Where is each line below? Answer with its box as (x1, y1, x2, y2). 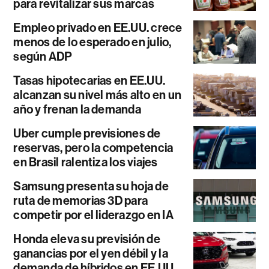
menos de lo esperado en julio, (13, 35, 172, 50)
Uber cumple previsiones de (13, 126, 161, 141)
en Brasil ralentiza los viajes (13, 155, 158, 170)
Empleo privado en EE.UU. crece (13, 20, 183, 35)
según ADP (13, 49, 73, 64)
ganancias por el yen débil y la (13, 246, 168, 261)
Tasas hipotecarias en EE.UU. (13, 73, 166, 88)
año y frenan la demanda (13, 102, 141, 117)
